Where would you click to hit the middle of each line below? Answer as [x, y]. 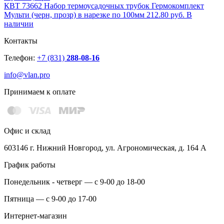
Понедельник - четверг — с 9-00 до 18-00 [74, 181]
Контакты [21, 41]
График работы [30, 164]
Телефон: [20, 58]
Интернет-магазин [35, 215]
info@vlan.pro [27, 75]
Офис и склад [27, 130]
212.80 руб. [165, 15]
